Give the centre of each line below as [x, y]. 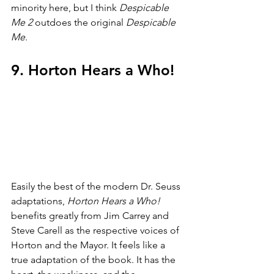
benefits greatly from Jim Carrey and [91, 215]
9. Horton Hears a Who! [93, 70]
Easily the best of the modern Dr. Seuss [97, 186]
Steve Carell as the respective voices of [96, 230]
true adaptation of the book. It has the [94, 259]
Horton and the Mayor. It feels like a [89, 245]
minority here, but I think [65, 7]
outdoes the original [80, 22]
